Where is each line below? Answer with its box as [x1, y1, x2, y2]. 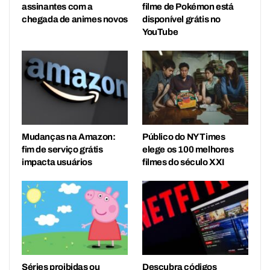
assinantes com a [22, 1, 93, 11]
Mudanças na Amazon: [22, 132, 116, 142]
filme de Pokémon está [142, 1, 234, 11]
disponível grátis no [142, 14, 221, 24]
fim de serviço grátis [22, 145, 103, 154]
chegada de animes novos [22, 14, 128, 24]
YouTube [142, 27, 178, 37]
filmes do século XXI [142, 157, 225, 167]
